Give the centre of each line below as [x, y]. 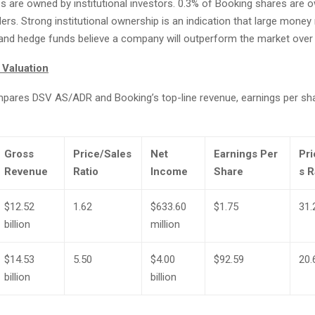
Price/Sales [102, 154]
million [165, 224]
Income [169, 171]
